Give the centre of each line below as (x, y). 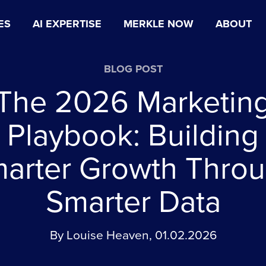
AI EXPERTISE (67, 24)
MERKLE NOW (159, 24)
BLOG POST (133, 69)
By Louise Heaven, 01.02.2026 (133, 235)
